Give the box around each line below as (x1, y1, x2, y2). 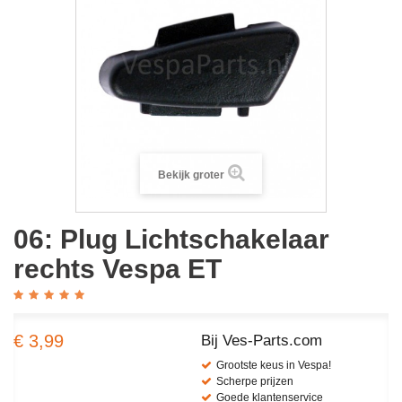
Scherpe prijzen (216, 375, 293, 389)
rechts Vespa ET (13, 254, 222, 284)
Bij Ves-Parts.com (201, 332, 322, 350)
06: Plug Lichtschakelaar (13, 224, 329, 255)
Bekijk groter (157, 169, 224, 182)
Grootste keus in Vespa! (216, 359, 331, 372)
